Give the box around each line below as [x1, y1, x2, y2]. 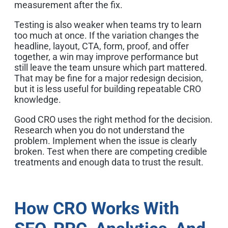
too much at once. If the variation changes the [14, 30, 199, 41]
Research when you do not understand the [14, 124, 185, 135]
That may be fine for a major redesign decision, [14, 72, 203, 83]
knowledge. [14, 94, 61, 105]
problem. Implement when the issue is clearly [14, 135, 197, 146]
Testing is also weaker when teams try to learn [14, 19, 202, 30]
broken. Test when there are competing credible [14, 146, 207, 157]
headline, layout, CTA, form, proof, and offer [14, 40, 189, 51]
